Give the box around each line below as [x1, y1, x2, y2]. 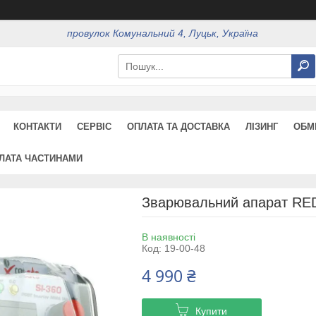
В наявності [141, 231, 195, 243]
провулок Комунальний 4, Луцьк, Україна [67, 28, 259, 39]
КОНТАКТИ [13, 121, 61, 132]
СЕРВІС [77, 121, 111, 132]
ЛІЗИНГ [245, 121, 278, 132]
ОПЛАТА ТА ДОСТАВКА [127, 121, 230, 132]
